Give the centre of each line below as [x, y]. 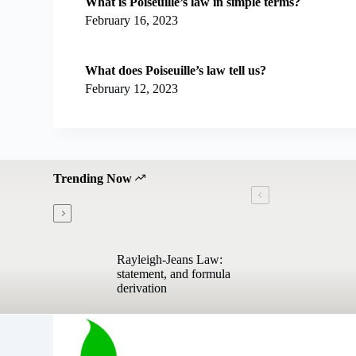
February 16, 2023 [132, 21]
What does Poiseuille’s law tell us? [176, 71]
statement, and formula [174, 274]
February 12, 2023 [132, 89]
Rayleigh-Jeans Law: [170, 260]
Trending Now [95, 179]
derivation [142, 288]
